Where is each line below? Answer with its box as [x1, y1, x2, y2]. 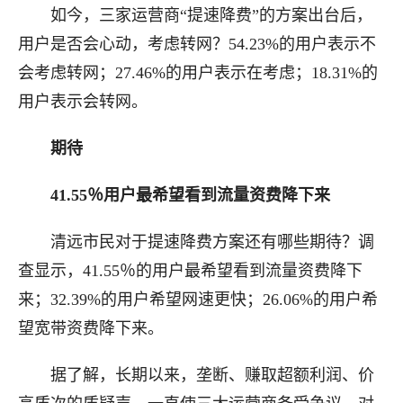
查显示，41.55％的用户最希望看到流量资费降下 [18, 262, 363, 280]
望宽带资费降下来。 [18, 319, 164, 337]
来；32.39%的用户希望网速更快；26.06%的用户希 [18, 291, 378, 309]
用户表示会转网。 [18, 93, 148, 111]
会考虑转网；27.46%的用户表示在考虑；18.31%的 [18, 64, 378, 82]
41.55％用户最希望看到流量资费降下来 [50, 186, 330, 204]
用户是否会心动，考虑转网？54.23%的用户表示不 [18, 35, 376, 53]
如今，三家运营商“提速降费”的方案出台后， [18, 6, 372, 24]
